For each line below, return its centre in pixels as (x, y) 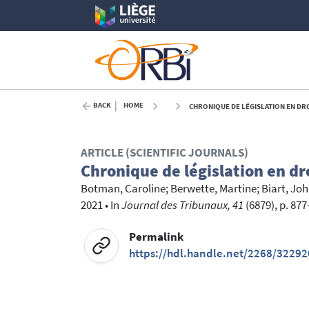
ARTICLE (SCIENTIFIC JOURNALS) (165, 153)
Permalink (157, 237)
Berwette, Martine (213, 189)
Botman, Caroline (123, 189)
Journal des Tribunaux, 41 (182, 206)
